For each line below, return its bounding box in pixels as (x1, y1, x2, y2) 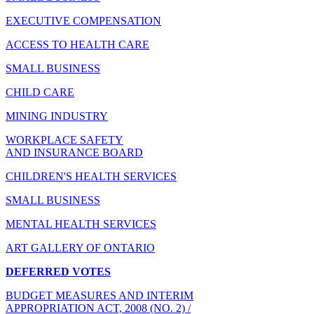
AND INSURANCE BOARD (6, 146, 143, 158)
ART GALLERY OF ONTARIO (6, 241, 155, 254)
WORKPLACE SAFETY (6, 133, 123, 146)
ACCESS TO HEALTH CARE (6, 38, 149, 50)
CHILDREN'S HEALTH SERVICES (6, 170, 177, 182)
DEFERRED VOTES (6, 265, 111, 278)
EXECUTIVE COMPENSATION (6, 14, 161, 27)
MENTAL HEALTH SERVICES (6, 217, 156, 230)
